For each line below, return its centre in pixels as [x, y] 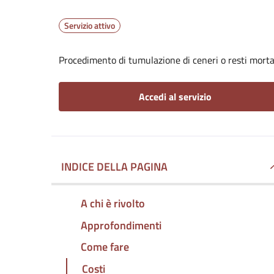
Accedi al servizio [175, 97]
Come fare [105, 247]
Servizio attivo [90, 25]
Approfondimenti [121, 225]
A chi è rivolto [113, 203]
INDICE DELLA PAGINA [114, 167]
